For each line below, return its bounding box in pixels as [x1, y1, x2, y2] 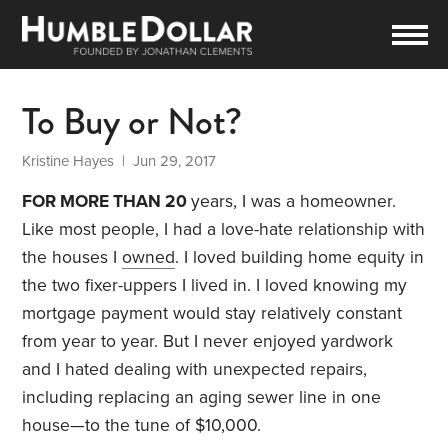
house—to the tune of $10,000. [22, 415, 262, 437]
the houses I [22, 247, 123, 269]
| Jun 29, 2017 [114, 152, 217, 171]
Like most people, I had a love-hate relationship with [22, 219, 426, 241]
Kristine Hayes [22, 152, 115, 171]
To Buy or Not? [22, 94, 243, 150]
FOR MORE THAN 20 [22, 191, 192, 213]
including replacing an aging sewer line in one [22, 387, 382, 409]
